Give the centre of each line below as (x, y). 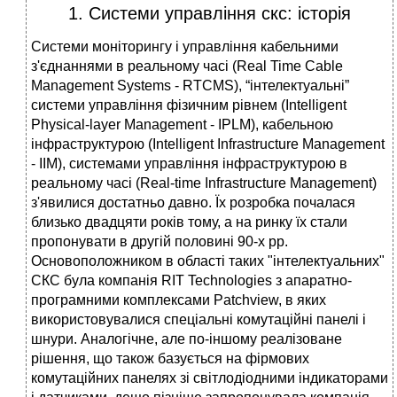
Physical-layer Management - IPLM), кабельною (182, 125)
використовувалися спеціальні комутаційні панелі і (198, 320)
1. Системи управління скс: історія (210, 14)
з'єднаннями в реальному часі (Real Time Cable (187, 66)
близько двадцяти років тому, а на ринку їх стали (189, 222)
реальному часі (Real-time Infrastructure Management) (204, 183)
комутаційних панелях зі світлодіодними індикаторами (210, 378)
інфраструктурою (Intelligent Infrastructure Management (208, 144)
